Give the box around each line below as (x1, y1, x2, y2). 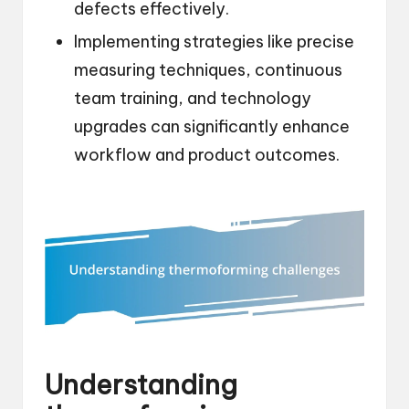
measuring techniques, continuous (74, 59, 342, 81)
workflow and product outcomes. (74, 144, 340, 166)
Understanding (45, 367, 237, 402)
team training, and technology (74, 88, 311, 110)
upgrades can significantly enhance (74, 116, 350, 138)
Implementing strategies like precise (74, 31, 354, 53)
